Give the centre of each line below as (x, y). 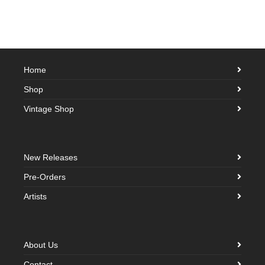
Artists (35, 196)
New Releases (51, 157)
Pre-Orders (45, 177)
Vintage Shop (49, 109)
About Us (41, 245)
